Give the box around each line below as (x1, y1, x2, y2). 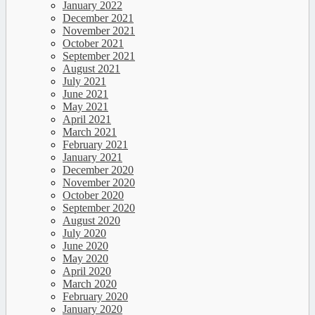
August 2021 (63, 63, 120, 75)
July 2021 (63, 75, 106, 87)
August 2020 (63, 214, 120, 226)
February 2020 (63, 290, 128, 302)
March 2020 (63, 278, 117, 290)
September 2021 (63, 50, 135, 62)
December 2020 (63, 164, 134, 176)
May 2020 (63, 252, 108, 264)
